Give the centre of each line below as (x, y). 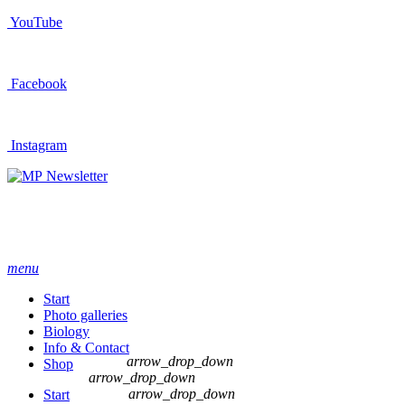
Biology (66, 331)
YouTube (35, 22)
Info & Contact (86, 348)
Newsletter (75, 176)
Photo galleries (85, 315)
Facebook (37, 84)
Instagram (37, 145)
